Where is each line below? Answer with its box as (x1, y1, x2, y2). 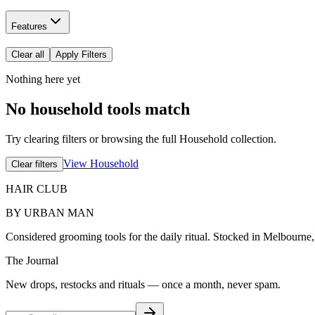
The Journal (6, 254, 58, 266)
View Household (63, 157, 139, 169)
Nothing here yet (6, 72, 80, 85)
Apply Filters (56, 49, 107, 60)
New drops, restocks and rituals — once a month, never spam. (6, 278, 281, 290)
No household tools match (6, 99, 190, 118)
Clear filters (11, 158, 58, 169)
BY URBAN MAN (6, 206, 94, 219)
